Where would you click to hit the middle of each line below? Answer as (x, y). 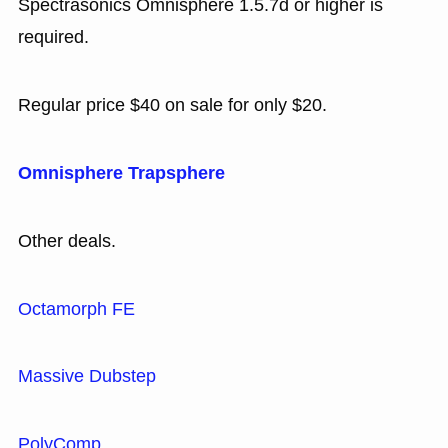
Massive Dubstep (86, 376)
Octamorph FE (76, 308)
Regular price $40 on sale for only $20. (172, 105)
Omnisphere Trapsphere (121, 172)
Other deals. (66, 240)
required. (53, 37)
